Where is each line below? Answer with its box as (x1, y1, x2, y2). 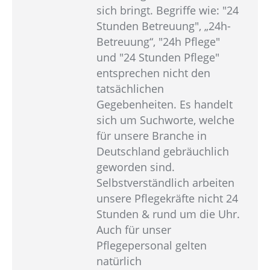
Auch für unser (96, 222, 171, 237)
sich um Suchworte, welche (96, 113, 234, 128)
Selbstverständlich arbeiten (96, 175, 234, 190)
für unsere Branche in (96, 128, 207, 143)
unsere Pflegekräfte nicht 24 (96, 191, 238, 206)
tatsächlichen (96, 81, 164, 96)
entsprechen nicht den (96, 66, 210, 81)
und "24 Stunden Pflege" (96, 50, 219, 65)
